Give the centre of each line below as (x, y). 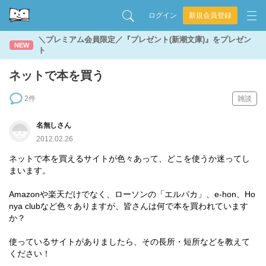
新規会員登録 (210, 15)
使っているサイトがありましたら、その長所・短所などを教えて (129, 242)
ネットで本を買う (56, 75)
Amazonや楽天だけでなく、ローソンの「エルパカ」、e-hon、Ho (132, 194)
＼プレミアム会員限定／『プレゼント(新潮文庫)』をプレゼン (145, 39)
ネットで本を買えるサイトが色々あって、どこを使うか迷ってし (129, 159)
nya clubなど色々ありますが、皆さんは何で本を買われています (129, 206)
